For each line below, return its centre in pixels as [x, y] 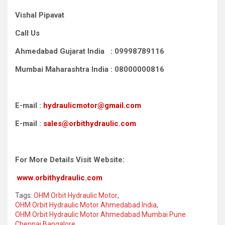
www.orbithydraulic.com [60, 178]
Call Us [28, 33]
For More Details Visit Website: [70, 159]
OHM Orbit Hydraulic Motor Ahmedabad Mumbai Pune [100, 214]
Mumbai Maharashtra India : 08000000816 [90, 69]
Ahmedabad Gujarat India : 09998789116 [90, 51]
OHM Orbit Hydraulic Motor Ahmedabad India [86, 205]
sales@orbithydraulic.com [90, 123]
